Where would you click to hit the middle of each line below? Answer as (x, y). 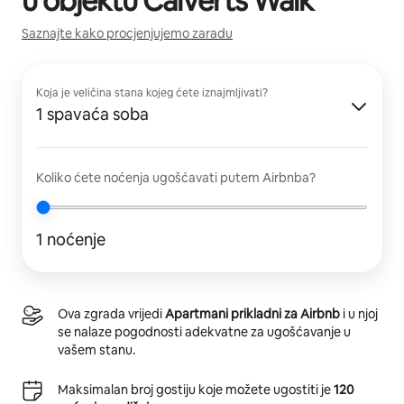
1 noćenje (71, 239)
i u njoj (359, 313)
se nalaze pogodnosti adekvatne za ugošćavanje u (204, 331)
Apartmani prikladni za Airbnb (252, 313)
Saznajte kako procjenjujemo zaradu (127, 33)
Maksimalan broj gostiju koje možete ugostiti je (196, 389)
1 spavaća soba (92, 114)
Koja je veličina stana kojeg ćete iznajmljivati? (152, 92)
